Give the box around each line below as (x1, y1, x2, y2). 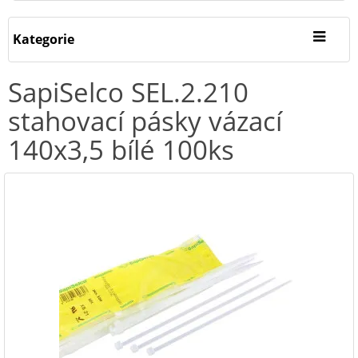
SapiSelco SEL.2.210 (8, 74, 249, 110)
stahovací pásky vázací (8, 103, 282, 139)
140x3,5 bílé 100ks (8, 132, 234, 168)
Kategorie (13, 30, 74, 48)
